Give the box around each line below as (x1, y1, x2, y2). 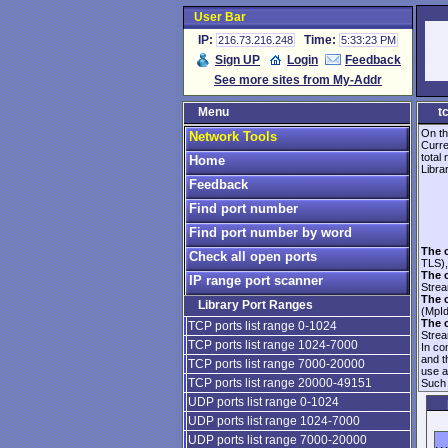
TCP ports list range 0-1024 (188, 319, 337, 333)
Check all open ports (189, 249, 317, 264)
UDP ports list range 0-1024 (188, 395, 339, 409)
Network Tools (189, 129, 277, 144)
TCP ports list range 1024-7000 (188, 338, 358, 352)
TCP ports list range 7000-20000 (188, 357, 365, 371)
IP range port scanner (189, 273, 323, 288)
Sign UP (215, 53, 260, 67)
